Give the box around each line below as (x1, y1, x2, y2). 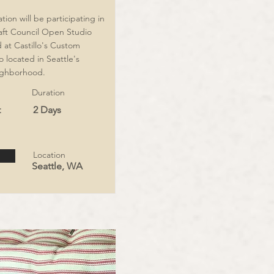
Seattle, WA (32, 160, 83, 172)
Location (33, 149, 65, 160)
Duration (32, 87, 65, 98)
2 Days (33, 104, 61, 116)
